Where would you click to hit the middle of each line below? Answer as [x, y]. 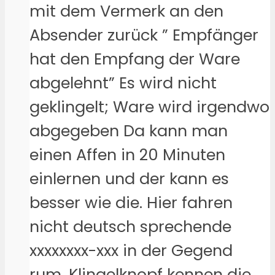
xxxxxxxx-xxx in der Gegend [131, 250]
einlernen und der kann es [129, 179]
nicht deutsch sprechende [130, 227]
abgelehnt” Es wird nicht [123, 83]
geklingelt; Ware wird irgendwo [149, 107]
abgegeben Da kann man [129, 131]
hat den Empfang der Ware [135, 59]
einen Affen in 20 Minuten [127, 155]
